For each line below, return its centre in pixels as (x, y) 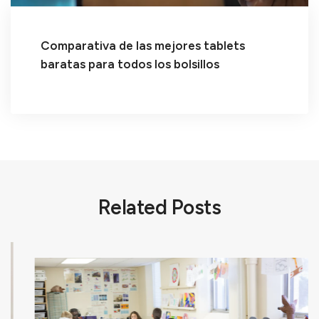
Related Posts (159, 207)
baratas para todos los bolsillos (130, 64)
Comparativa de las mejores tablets (142, 46)
